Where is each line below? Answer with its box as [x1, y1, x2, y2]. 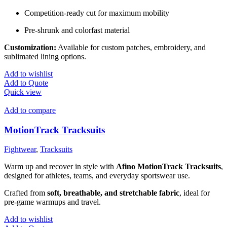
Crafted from [4, 188, 47, 198]
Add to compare [4, 105, 56, 115]
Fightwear [4, 145, 36, 154]
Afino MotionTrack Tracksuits [116, 162, 221, 171]
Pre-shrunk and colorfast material [24, 25, 130, 34]
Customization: [4, 43, 56, 52]
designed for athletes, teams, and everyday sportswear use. [4, 171, 190, 180]
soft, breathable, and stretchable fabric [47, 188, 179, 198]
